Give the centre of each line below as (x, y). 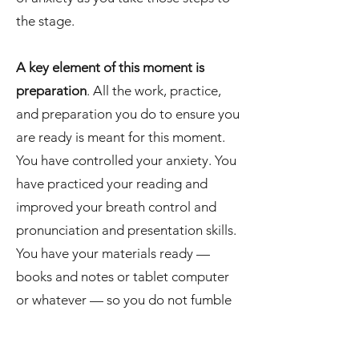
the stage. (45, 21)
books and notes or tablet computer (123, 276)
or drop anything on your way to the (122, 323)
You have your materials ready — (113, 253)
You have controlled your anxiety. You (126, 160)
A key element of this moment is (110, 67)
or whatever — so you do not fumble (124, 300)
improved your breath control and (116, 207)
